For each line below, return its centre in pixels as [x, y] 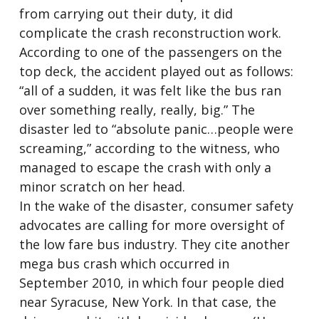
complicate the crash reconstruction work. [150, 33]
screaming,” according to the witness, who [149, 148]
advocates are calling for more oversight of [152, 225]
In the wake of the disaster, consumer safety [156, 206]
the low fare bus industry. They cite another [154, 244]
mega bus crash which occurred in [124, 263]
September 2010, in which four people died [151, 283]
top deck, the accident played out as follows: [156, 71]
